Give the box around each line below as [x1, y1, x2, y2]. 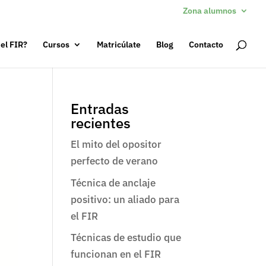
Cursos [43, 39, 69, 50]
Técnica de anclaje [71, 176, 156, 189]
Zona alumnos [183, 5, 236, 16]
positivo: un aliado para [71, 192, 180, 206]
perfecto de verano [71, 154, 159, 167]
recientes [71, 113, 131, 132]
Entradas [71, 99, 129, 118]
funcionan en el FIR [71, 248, 161, 261]
